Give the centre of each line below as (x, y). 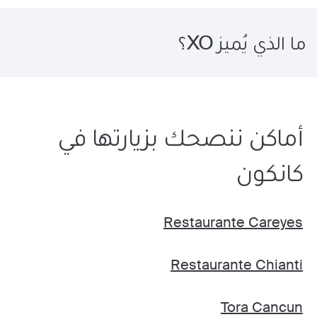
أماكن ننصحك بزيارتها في (180, 137)
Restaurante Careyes (233, 222)
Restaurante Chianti (236, 265)
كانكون (269, 173)
